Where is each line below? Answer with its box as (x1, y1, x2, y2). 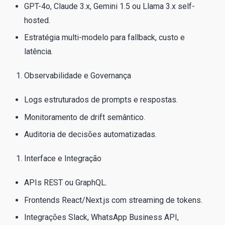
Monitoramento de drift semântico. (24, 112, 145, 122)
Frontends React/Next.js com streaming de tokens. (24, 195, 202, 205)
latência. (24, 47, 53, 57)
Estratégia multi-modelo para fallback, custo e (24, 33, 185, 43)
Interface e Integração (24, 154, 101, 164)
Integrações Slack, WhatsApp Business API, (24, 212, 179, 222)
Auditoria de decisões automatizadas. (24, 130, 157, 140)
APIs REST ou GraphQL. (24, 178, 107, 188)
